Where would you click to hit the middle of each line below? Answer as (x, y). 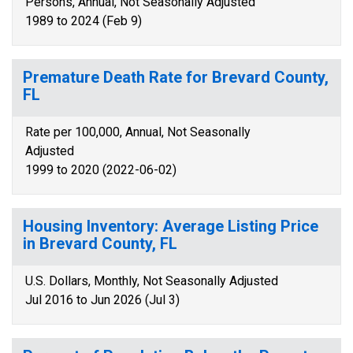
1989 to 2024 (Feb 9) (84, 21)
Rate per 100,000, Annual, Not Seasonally (138, 132)
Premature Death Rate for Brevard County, (176, 77)
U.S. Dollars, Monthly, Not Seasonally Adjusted (152, 281)
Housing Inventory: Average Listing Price (171, 226)
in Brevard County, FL (100, 243)
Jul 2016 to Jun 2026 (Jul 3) (102, 300)
